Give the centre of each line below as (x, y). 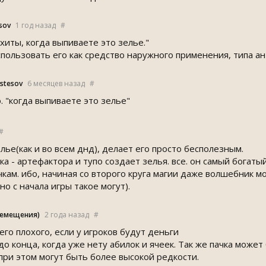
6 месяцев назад (56, 83)
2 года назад (67, 215)
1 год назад (36, 25)
